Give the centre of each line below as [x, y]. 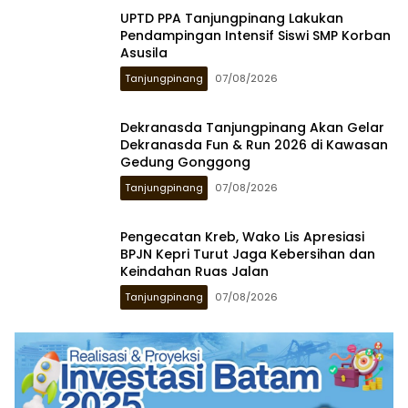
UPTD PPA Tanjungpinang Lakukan [232, 18]
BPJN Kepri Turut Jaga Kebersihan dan [248, 254]
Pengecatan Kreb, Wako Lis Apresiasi [242, 236]
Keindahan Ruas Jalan [196, 271]
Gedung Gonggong [185, 162]
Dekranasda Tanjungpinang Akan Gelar [252, 127]
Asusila [144, 52]
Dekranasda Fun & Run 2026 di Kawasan [254, 144]
